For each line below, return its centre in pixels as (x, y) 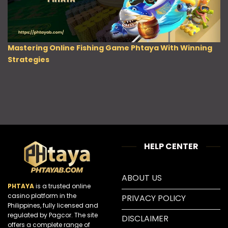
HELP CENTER (171, 147)
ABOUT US (142, 178)
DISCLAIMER (145, 219)
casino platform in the (42, 196)
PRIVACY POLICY (154, 198)
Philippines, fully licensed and (53, 205)
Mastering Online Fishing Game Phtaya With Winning (110, 48)
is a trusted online (63, 186)
